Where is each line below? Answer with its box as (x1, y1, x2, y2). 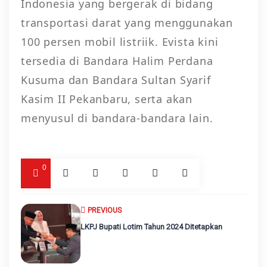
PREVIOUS (88, 206, 122, 215)
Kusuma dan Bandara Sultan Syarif (21, 72, 211, 87)
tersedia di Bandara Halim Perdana (21, 53, 213, 68)
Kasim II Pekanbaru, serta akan (21, 91, 193, 106)
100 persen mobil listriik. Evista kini (21, 34, 219, 49)
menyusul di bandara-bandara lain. (21, 110, 213, 125)
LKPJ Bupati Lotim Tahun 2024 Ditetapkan (80, 222, 222, 231)
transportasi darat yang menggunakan (21, 15, 233, 30)
